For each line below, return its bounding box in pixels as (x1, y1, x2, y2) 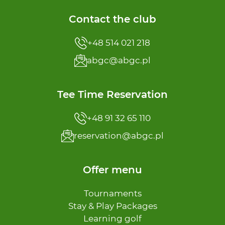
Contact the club (69, 13, 156, 26)
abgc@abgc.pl (87, 55, 151, 66)
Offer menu (83, 164, 142, 176)
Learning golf (83, 213, 142, 224)
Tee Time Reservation (57, 88, 168, 101)
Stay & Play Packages (68, 201, 157, 211)
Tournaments (83, 188, 142, 199)
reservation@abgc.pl (74, 131, 164, 141)
